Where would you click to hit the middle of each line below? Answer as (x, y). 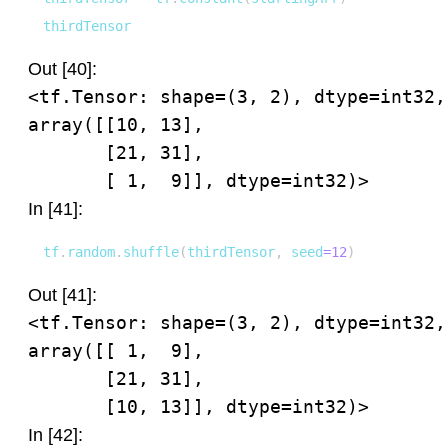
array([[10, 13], (116, 124)
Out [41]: (62, 295)
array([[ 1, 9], (116, 350)
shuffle (151, 252)
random (91, 252)
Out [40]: (62, 69)
